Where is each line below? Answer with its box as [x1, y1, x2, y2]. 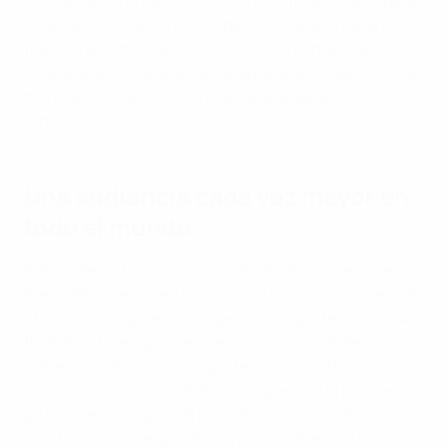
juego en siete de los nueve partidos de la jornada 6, [24, 13, 396, 36]
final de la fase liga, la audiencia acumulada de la [24, 331, 377, 354]
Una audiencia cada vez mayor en [24, 179, 409, 213]
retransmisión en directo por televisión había [24, 355, 349, 378]
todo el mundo [24, 210, 191, 244]
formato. [24, 109, 87, 132]
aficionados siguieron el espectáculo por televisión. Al [24, 307, 414, 330]
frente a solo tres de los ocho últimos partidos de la [24, 37, 390, 60]
